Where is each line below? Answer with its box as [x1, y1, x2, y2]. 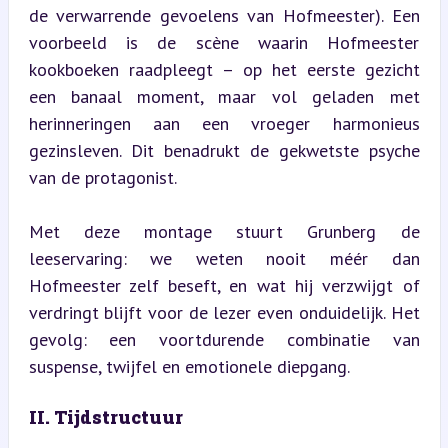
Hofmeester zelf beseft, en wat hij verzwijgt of [28, 273, 420, 297]
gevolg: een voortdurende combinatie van [28, 327, 420, 351]
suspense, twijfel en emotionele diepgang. [28, 354, 350, 378]
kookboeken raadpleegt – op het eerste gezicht [28, 57, 420, 81]
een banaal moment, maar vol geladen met [28, 84, 420, 108]
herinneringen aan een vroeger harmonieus [28, 111, 420, 135]
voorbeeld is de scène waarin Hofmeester [28, 30, 420, 54]
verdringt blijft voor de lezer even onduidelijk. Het [28, 300, 420, 324]
